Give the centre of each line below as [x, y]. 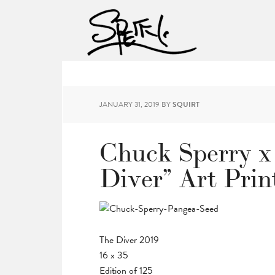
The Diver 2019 [129, 240]
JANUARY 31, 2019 [130, 104]
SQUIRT [186, 104]
